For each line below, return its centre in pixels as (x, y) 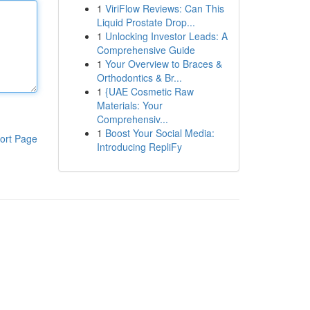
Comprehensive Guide (146, 50)
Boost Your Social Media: (159, 133)
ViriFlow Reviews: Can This (164, 8)
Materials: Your (129, 105)
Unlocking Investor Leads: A (166, 36)
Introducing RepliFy (139, 147)
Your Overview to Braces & (163, 64)
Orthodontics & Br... (139, 77)
